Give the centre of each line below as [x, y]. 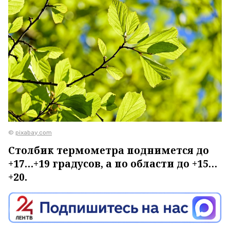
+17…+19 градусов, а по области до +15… [113, 164]
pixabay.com [34, 132]
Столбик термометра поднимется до [109, 150]
